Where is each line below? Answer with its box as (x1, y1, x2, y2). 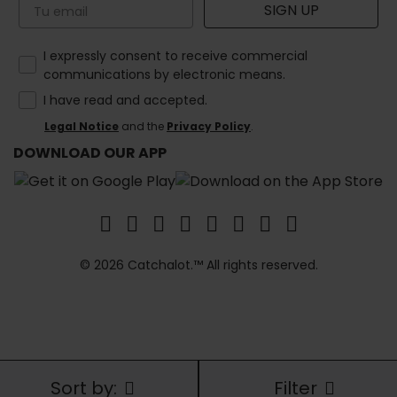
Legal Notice (44, 119, 119, 135)
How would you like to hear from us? (18, 45, 263, 64)
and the (119, 119, 167, 135)
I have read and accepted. (43, 91, 207, 110)
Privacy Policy (167, 119, 251, 135)
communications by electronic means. (43, 66, 285, 84)
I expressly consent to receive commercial (43, 47, 307, 66)
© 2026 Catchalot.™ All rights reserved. (79, 255, 318, 274)
